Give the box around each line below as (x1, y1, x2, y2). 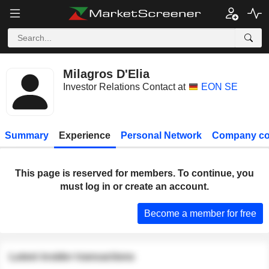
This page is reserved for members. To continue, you (15, 168, 254, 178)
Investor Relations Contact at (63, 82, 186, 92)
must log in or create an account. (60, 181, 209, 192)
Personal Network (120, 130, 202, 141)
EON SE (201, 82, 238, 92)
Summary (5, 130, 49, 141)
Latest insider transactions (9, 252, 135, 262)
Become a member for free (144, 208, 256, 219)
